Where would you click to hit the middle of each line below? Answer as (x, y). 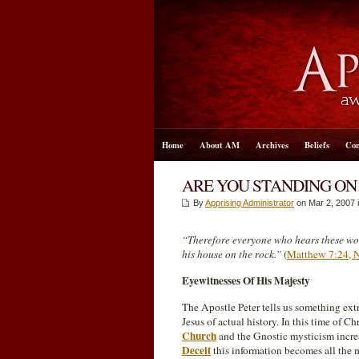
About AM (220, 145)
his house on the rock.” (232, 254)
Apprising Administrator (250, 203)
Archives (272, 145)
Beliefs (317, 145)
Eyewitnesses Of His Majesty (246, 280)
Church (199, 336)
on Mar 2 (313, 203)
